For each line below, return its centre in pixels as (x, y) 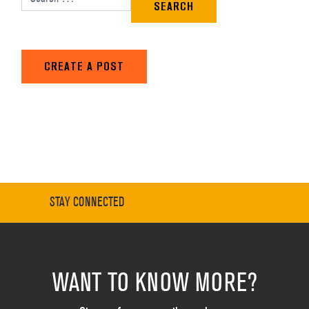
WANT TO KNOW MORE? (154, 282)
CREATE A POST (84, 66)
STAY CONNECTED (87, 202)
